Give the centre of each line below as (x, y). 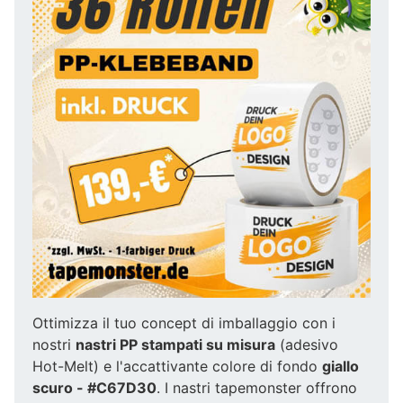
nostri (54, 344)
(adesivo (307, 344)
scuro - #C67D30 (94, 387)
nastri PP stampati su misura (175, 344)
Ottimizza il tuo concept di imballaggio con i (184, 322)
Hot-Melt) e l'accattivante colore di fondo (177, 366)
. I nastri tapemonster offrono (257, 387)
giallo (340, 366)
